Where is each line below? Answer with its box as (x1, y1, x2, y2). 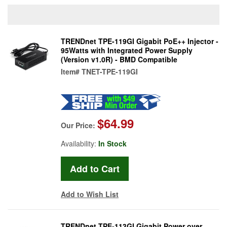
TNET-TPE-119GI (82, 66, 138, 77)
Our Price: (61, 120, 97, 130)
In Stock (98, 138, 127, 148)
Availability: (61, 138, 98, 148)
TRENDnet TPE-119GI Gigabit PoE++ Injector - (61, 35, 218, 46)
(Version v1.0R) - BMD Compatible (61, 54, 177, 64)
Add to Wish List (61, 188, 119, 199)
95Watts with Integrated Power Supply (61, 45, 193, 55)
